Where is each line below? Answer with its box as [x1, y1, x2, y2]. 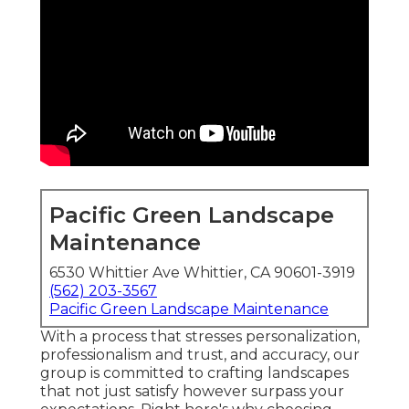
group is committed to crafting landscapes [40, 364, 349, 383]
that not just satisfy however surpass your [40, 383, 344, 401]
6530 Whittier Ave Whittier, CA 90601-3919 [49, 264, 355, 282]
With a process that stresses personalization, [40, 328, 360, 346]
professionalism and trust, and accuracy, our [40, 346, 360, 364]
